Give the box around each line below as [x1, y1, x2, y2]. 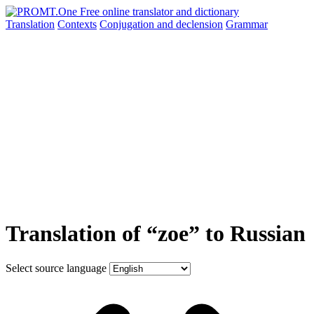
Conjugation [100, 18, 157, 30]
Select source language [6, 261, 107, 274]
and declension [157, 18, 223, 30]
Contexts [57, 18, 97, 30]
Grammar [226, 18, 268, 30]
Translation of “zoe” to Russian [6, 221, 306, 247]
